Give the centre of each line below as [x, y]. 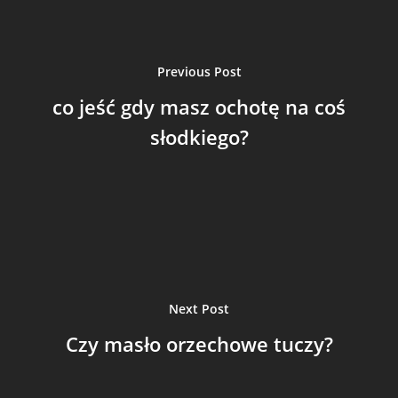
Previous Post [199, 72]
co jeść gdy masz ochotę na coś [199, 107]
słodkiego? [199, 137]
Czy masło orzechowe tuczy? [199, 344]
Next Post [199, 309]
